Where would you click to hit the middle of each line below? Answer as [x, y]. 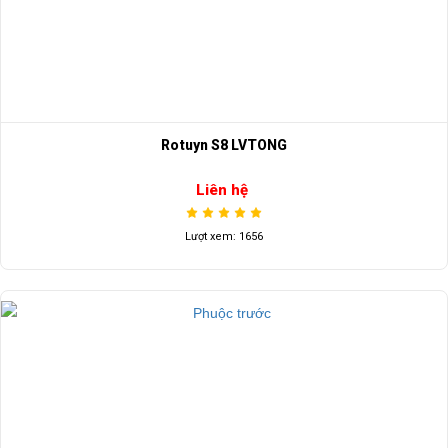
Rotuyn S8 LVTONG [224, 145]
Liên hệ [221, 189]
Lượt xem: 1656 [224, 236]
